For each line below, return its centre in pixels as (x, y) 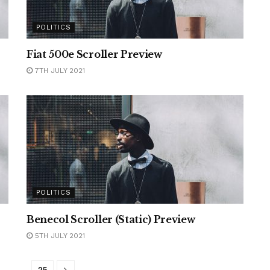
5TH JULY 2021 (59, 236)
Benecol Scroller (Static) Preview (111, 219)
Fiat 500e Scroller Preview (94, 54)
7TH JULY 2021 (59, 71)
